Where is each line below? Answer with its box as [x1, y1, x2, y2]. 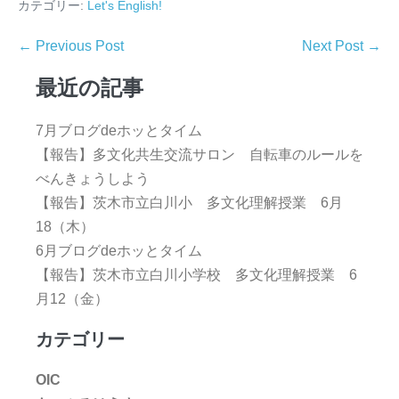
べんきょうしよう [36, 171, 150, 187]
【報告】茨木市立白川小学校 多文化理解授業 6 [36, 267, 357, 283]
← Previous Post [18, 38, 124, 54]
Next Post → [302, 38, 381, 54]
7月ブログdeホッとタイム [36, 123, 202, 139]
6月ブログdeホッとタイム [36, 243, 202, 259]
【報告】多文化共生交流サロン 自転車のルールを [36, 147, 363, 163]
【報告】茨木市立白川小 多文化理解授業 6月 [36, 195, 343, 211]
